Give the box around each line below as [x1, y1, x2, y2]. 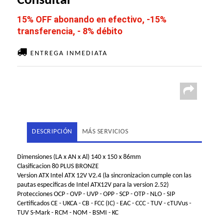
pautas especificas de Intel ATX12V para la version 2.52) [17, 181, 169, 189]
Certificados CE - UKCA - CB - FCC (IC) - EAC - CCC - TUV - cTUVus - [17, 200, 191, 208]
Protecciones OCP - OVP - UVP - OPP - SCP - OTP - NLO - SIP [17, 191, 175, 198]
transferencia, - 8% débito [17, 26, 123, 37]
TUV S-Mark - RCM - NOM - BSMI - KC [17, 209, 118, 217]
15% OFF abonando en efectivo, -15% [17, 14, 167, 25]
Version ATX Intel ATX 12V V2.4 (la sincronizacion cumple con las [17, 172, 191, 180]
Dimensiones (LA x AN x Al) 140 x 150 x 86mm [17, 153, 141, 161]
